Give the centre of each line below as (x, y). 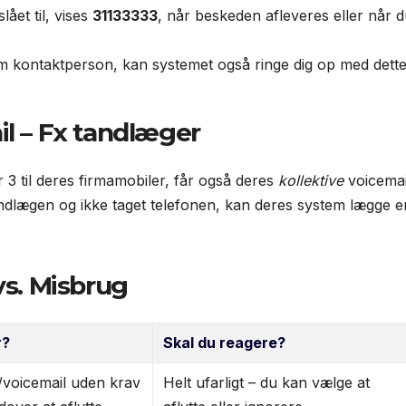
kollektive (311, 181)
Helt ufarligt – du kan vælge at (267, 382)
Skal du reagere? (225, 342)
